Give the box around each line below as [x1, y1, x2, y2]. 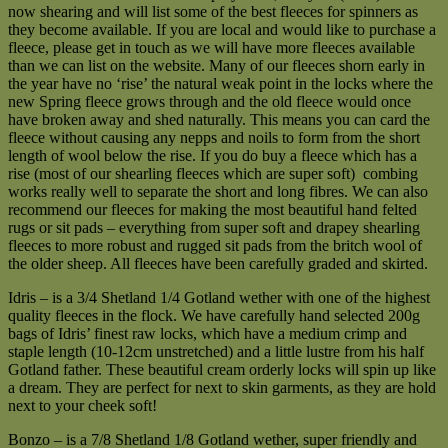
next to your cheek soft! [8, 397, 157, 415]
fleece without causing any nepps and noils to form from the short [8, 129, 420, 147]
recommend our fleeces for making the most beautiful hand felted [8, 201, 417, 219]
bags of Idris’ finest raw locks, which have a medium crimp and [8, 325, 407, 343]
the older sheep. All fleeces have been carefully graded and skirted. [8, 255, 428, 273]
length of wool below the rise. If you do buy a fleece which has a [8, 147, 417, 165]
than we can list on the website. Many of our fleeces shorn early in [8, 57, 425, 75]
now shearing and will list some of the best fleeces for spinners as [8, 3, 418, 21]
